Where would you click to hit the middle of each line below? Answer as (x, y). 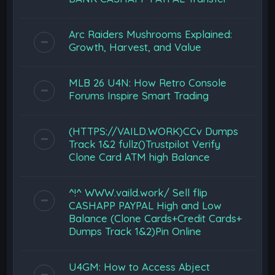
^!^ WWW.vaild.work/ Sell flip (138, 192)
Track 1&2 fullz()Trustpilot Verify (145, 144)
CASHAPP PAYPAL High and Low (145, 205)
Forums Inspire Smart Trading (139, 95)
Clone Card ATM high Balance (140, 157)
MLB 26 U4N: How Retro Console (148, 83)
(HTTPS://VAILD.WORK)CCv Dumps (154, 131)
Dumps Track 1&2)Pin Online (135, 231)
